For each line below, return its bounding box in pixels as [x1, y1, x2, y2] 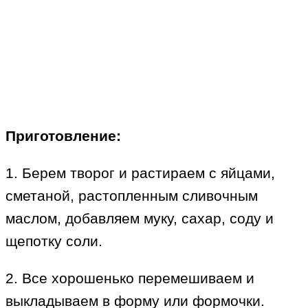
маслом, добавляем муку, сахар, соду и [5, 210, 274, 227]
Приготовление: [5, 128, 121, 144]
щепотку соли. [5, 233, 102, 250]
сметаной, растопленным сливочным [5, 188, 258, 204]
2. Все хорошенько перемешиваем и [5, 270, 254, 287]
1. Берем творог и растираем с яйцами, [5, 165, 275, 181]
